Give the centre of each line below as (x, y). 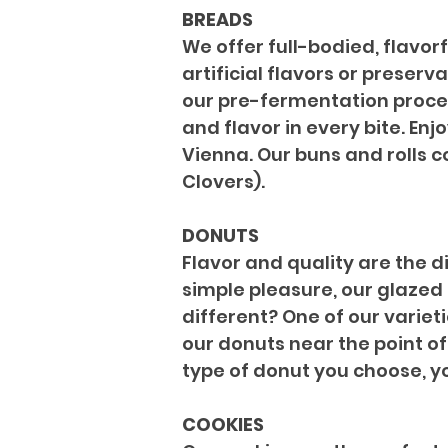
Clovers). (223, 181)
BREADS (217, 19)
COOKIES (223, 424)
